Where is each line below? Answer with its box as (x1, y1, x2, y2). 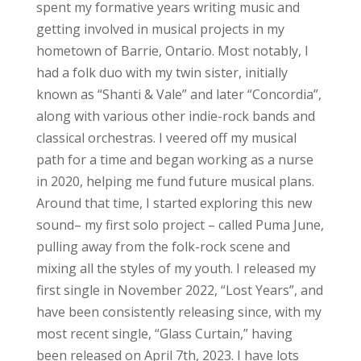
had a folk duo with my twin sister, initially (35, 63, 288, 81)
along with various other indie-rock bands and (35, 106, 315, 125)
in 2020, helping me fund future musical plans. (35, 172, 314, 190)
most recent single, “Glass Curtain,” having (35, 324, 293, 342)
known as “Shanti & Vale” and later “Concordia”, (35, 85, 322, 103)
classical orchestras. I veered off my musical (35, 128, 297, 147)
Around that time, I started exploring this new (35, 193, 312, 212)
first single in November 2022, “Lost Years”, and (35, 280, 323, 299)
